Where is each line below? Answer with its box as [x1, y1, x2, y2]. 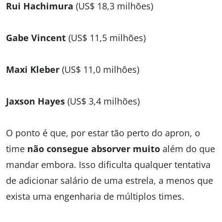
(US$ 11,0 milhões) [59, 63, 139, 76]
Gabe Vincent [6, 32, 66, 44]
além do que [160, 143, 215, 155]
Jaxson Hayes [6, 95, 65, 108]
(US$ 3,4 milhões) [65, 95, 140, 108]
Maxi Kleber [6, 63, 59, 76]
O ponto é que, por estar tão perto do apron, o [6, 127, 200, 139]
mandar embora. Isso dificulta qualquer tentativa [6, 159, 211, 171]
